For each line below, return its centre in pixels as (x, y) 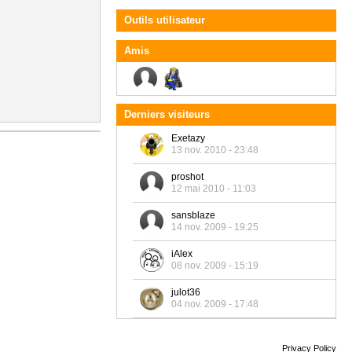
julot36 (186, 292)
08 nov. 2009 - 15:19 (215, 266)
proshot (187, 177)
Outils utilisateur (165, 20)
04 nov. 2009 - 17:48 (215, 304)
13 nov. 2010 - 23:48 (215, 150)
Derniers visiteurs (167, 114)
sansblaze (193, 215)
